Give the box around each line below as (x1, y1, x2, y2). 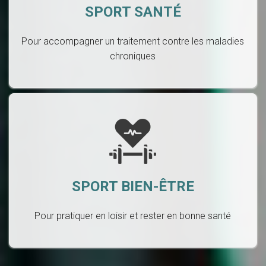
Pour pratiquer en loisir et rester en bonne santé (34, 210, 232, 221)
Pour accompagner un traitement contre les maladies (21, 36, 245, 47)
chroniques (110, 50, 156, 62)
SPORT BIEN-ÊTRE (71, 178, 194, 195)
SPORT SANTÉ (84, 4, 181, 20)
